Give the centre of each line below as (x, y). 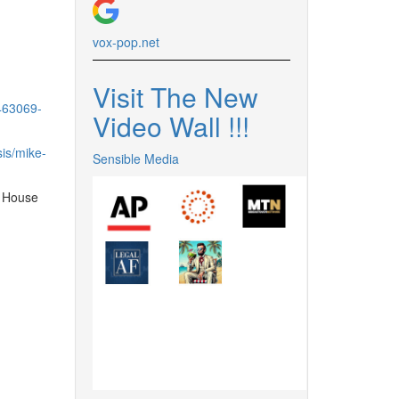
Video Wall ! (163, 126)
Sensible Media (135, 159)
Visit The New (175, 97)
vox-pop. (117, 42)
